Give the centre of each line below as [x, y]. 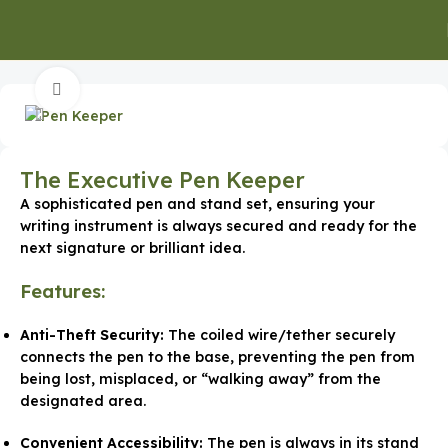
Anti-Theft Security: [92, 334]
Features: [62, 291]
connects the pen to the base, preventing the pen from [217, 356]
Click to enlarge [133, 89]
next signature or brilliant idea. [132, 247]
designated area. [83, 400]
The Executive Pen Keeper [162, 179]
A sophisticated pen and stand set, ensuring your [197, 203]
